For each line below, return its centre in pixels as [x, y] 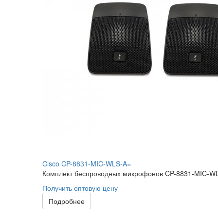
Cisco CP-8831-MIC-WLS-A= [87, 163]
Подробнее [67, 201]
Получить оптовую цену [80, 188]
